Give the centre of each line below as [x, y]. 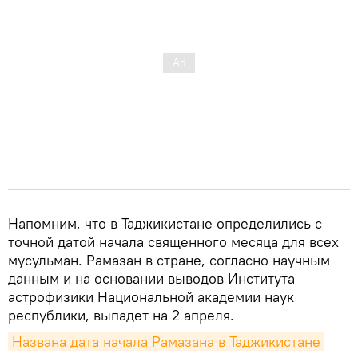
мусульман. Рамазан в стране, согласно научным [169, 260]
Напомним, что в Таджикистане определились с [165, 223]
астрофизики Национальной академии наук [151, 296]
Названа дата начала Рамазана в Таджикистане [166, 341]
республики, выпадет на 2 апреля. [121, 315]
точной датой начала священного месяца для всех [173, 241]
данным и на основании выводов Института [151, 278]
